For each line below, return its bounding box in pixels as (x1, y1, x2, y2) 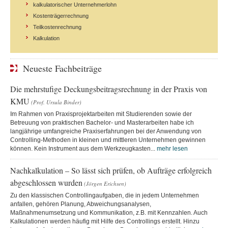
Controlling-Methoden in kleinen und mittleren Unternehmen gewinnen (10, 136, 206, 144)
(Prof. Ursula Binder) (31, 98, 81, 106)
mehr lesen (157, 145, 188, 152)
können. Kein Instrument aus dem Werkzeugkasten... (10, 145, 157, 152)
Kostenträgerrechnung (33, 12, 89, 19)
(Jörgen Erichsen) (84, 179, 126, 187)
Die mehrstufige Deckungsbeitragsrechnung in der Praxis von (10, 83, 207, 94)
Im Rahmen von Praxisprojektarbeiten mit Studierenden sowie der (10, 110, 192, 118)
